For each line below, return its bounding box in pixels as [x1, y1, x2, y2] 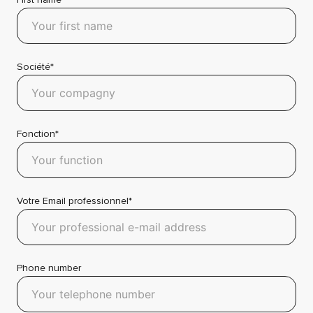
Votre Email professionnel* [17, 194, 132, 207]
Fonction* [17, 127, 59, 140]
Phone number [17, 261, 81, 274]
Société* [17, 60, 54, 73]
